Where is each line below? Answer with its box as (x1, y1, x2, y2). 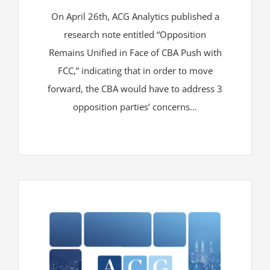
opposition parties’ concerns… (73, 100, 197, 113)
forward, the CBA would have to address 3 (48, 82, 222, 95)
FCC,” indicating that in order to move (57, 64, 213, 77)
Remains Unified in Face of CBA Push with (48, 46, 222, 58)
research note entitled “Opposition (64, 28, 206, 40)
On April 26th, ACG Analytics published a (51, 10, 219, 22)
